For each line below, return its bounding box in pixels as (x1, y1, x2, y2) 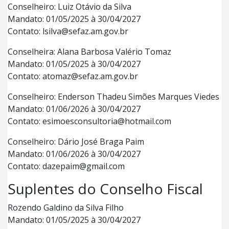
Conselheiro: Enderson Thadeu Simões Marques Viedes (8, 91, 219, 102)
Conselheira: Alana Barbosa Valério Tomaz (8, 46, 171, 57)
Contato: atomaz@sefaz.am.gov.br (8, 71, 138, 82)
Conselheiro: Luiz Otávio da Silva (8, 1, 131, 12)
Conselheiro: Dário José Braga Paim (8, 136, 144, 147)
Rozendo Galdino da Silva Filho (8, 202, 124, 213)
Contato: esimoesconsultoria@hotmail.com (8, 116, 171, 127)
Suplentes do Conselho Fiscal (8, 179, 203, 198)
